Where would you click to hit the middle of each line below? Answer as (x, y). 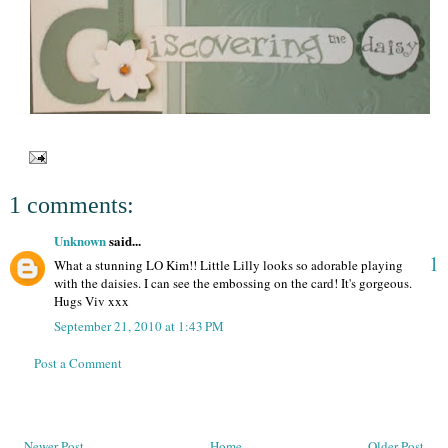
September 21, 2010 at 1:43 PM (139, 325)
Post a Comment (78, 363)
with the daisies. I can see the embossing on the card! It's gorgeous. (233, 283)
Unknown (80, 240)
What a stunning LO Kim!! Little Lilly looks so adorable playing (228, 265)
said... (123, 240)
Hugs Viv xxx (91, 301)
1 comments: (71, 204)
